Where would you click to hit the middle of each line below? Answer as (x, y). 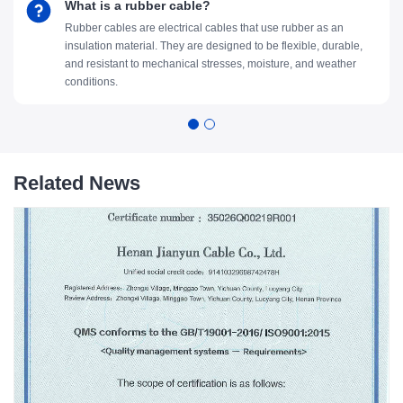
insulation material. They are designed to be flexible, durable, (214, 46)
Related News (77, 183)
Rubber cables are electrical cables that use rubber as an (204, 28)
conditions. (91, 82)
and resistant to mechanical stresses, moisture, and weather (210, 64)
